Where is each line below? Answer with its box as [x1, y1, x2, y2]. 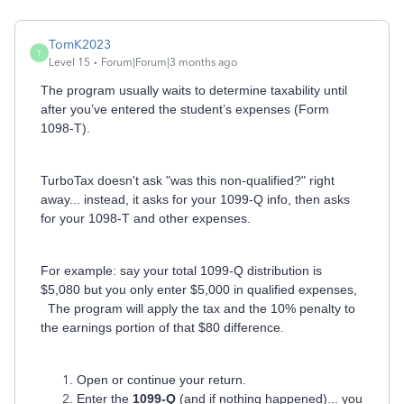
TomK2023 [49, 37, 111, 52]
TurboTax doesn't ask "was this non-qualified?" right [41, 173, 335, 188]
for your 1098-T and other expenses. [41, 211, 251, 225]
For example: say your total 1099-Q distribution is [41, 263, 322, 278]
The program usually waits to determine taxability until [41, 83, 347, 97]
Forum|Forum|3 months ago [101, 56, 237, 69]
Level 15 [49, 56, 90, 69]
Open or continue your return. [77, 372, 246, 387]
